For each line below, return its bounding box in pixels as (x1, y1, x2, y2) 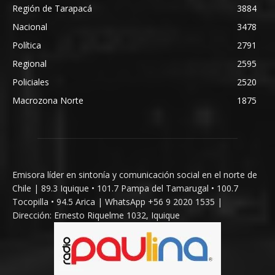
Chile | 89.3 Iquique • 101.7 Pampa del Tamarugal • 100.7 (12, 182, 238, 194)
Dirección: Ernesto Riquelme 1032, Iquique (12, 209, 180, 221)
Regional (12, 57, 47, 69)
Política (12, 39, 41, 51)
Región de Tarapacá (12, 2, 92, 14)
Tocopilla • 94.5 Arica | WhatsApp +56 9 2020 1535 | (12, 195, 222, 207)
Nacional (12, 20, 47, 33)
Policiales (12, 76, 49, 88)
